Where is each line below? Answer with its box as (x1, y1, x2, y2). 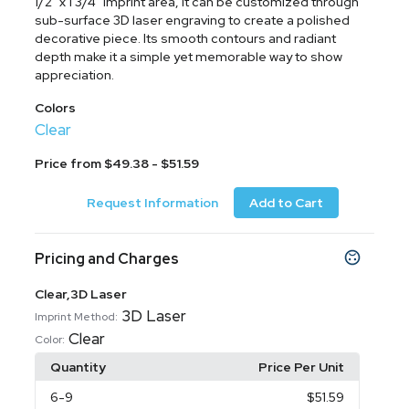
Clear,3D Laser (35, 286, 128, 302)
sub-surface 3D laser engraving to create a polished (35, 12, 351, 28)
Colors (35, 100, 77, 116)
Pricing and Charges (35, 249, 180, 268)
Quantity (50, 359, 107, 375)
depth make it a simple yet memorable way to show (35, 48, 343, 65)
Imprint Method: (35, 309, 119, 324)
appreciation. (35, 67, 115, 83)
